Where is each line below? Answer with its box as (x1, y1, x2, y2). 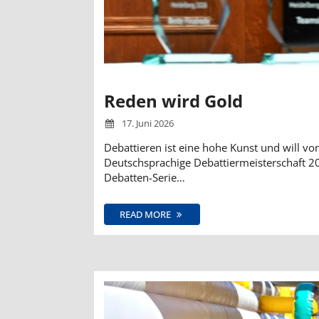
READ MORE (120, 207, 173, 221)
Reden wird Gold (104, 88, 243, 113)
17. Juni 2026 (120, 116, 174, 130)
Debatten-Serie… (104, 169, 185, 184)
